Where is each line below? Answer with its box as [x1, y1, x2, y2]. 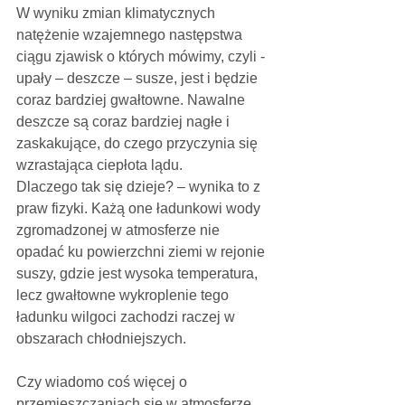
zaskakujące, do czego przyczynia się [16, 135, 261, 151]
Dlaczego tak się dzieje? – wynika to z [16, 178, 264, 194]
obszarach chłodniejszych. [16, 330, 186, 346]
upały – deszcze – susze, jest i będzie [16, 70, 261, 86]
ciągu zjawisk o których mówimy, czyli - [16, 48, 268, 64]
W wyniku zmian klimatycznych [16, 5, 219, 21]
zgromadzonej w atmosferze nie [16, 221, 223, 238]
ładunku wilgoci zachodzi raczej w [16, 308, 239, 325]
